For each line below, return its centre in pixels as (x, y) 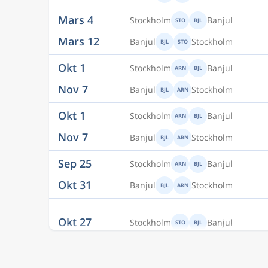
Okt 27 (75, 183)
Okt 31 (75, 146)
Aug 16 (75, 231)
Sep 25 (75, 124)
